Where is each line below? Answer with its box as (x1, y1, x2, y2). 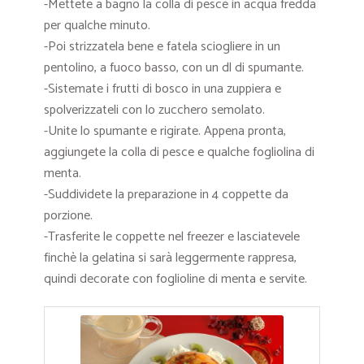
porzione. (44, 204, 93, 227)
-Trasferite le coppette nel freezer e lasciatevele (44, 225, 300, 248)
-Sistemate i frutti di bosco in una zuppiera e (44, 77, 281, 100)
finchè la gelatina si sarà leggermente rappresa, (44, 246, 297, 269)
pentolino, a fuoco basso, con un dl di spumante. (44, 56, 304, 79)
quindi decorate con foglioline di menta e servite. (44, 267, 307, 290)
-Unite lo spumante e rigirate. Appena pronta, (44, 119, 286, 142)
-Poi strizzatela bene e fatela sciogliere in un (44, 35, 280, 58)
